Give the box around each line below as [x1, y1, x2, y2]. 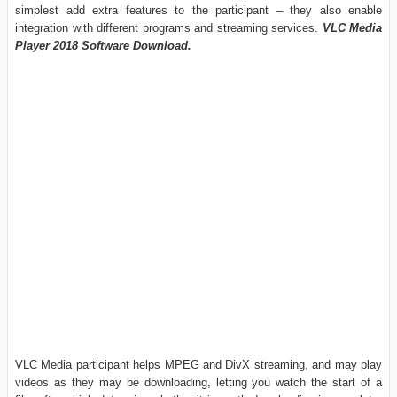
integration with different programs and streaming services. [15, 20, 323, 35]
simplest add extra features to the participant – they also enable [15, 3, 382, 17]
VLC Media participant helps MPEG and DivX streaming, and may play [15, 357, 382, 371]
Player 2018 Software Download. [15, 38, 191, 52]
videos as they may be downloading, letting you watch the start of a [15, 375, 382, 389]
